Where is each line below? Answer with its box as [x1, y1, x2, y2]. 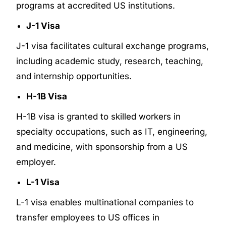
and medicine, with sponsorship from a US [16, 141, 188, 152]
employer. [16, 156, 56, 167]
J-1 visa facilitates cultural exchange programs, [16, 40, 209, 51]
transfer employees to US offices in [16, 212, 160, 222]
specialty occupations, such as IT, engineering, [16, 126, 208, 137]
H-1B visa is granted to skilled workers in [16, 111, 181, 122]
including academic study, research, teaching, [16, 55, 204, 66]
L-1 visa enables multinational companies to [16, 197, 194, 207]
